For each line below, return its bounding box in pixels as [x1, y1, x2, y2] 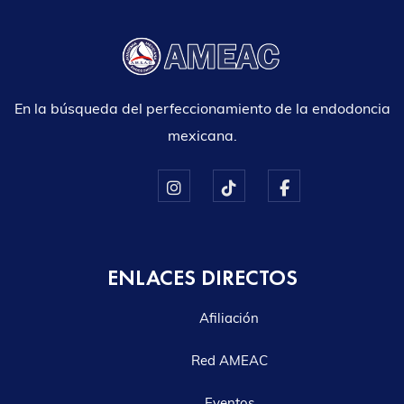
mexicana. [167, 126, 237, 145]
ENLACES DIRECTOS [106, 263, 298, 292]
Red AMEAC [190, 352, 268, 370]
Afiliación [199, 309, 259, 327]
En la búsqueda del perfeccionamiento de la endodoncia [14, 99, 390, 118]
